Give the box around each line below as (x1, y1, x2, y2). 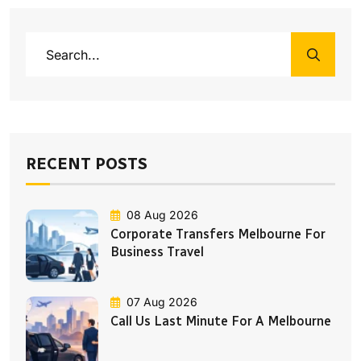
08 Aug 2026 (127, 208, 198, 222)
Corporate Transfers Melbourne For (110, 226, 326, 243)
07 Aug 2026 (127, 295, 197, 309)
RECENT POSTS (26, 153, 147, 173)
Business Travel (110, 244, 204, 260)
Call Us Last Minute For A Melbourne (110, 313, 331, 330)
